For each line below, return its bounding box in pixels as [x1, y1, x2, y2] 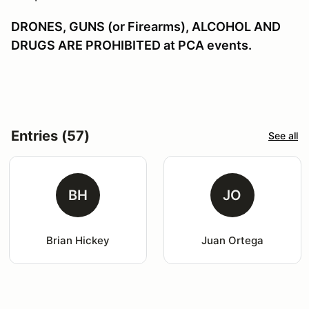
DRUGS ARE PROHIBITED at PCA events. [11, 37, 252, 52]
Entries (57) [11, 127, 90, 144]
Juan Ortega [201, 233, 263, 247]
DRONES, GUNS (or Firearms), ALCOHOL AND [11, 19, 281, 34]
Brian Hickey [46, 233, 110, 247]
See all [268, 130, 298, 142]
